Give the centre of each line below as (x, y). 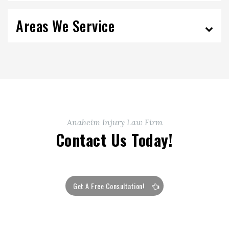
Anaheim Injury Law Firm (114, 122)
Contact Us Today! (114, 140)
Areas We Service (65, 26)
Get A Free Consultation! (109, 186)
